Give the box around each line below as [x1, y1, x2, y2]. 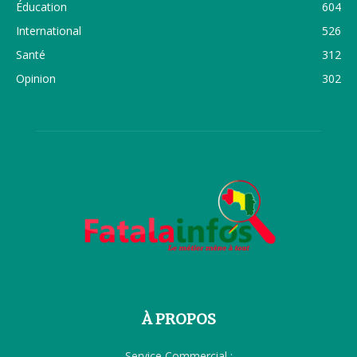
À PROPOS [141, 309, 216, 328]
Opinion [16, 70, 56, 86]
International [16, 22, 81, 38]
